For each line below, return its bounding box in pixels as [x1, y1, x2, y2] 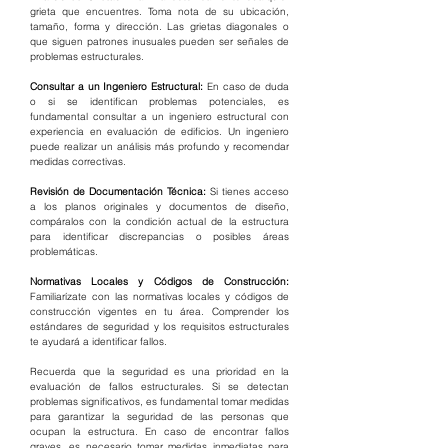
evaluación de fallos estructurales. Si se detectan [30, 379, 289, 393]
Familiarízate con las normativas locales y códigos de [30, 289, 289, 303]
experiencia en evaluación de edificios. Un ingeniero [30, 124, 289, 138]
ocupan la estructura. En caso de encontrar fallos [30, 424, 289, 438]
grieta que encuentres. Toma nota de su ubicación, [30, 4, 289, 18]
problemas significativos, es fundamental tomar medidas [30, 394, 289, 408]
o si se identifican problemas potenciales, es [30, 94, 289, 108]
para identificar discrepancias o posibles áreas [30, 229, 289, 243]
